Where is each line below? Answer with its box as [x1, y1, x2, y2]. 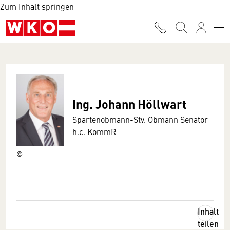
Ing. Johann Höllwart [72, 95, 187, 112]
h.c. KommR [72, 126, 117, 137]
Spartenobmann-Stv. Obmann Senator [72, 113, 208, 125]
